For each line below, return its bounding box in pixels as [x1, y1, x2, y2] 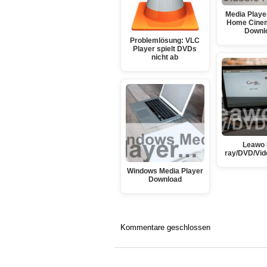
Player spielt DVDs [133, 45, 197, 52]
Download [148, 176, 182, 184]
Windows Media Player [126, 167, 203, 175]
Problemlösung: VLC [130, 37, 200, 44]
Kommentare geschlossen [120, 222, 210, 232]
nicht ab [151, 54, 179, 61]
